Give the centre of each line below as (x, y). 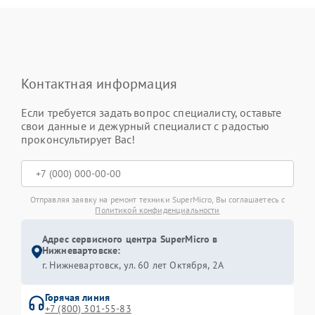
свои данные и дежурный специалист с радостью (146, 126)
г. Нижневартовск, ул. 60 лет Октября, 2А (133, 265)
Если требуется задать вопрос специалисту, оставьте (152, 112)
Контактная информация (99, 83)
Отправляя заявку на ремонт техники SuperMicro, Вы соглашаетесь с (157, 199)
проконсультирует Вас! (78, 139)
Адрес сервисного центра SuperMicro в (130, 239)
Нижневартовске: (82, 250)
